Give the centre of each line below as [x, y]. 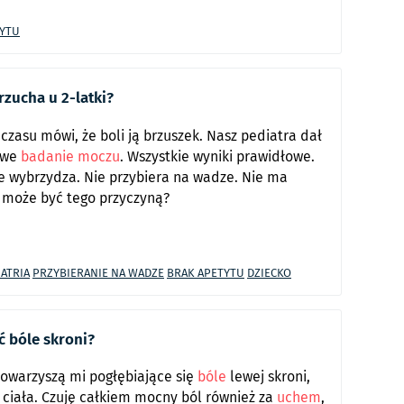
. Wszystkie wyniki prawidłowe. [217, 156]
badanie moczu [70, 156]
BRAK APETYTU [206, 272]
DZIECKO [269, 272]
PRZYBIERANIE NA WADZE [98, 272]
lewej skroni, [268, 377]
